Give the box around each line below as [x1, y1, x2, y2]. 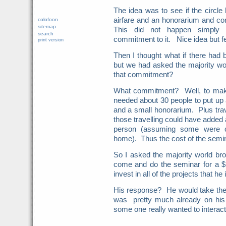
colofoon [37, 17, 58, 22]
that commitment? [113, 70, 173, 79]
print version [37, 37, 64, 42]
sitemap [37, 24, 56, 29]
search [37, 31, 53, 36]
